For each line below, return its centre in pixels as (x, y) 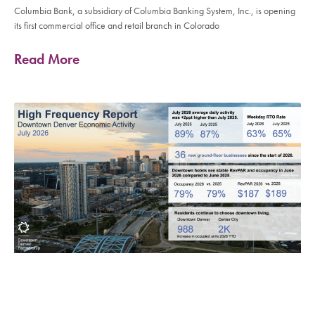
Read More (47, 59)
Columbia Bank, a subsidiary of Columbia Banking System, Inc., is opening (155, 11)
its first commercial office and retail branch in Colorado (117, 26)
